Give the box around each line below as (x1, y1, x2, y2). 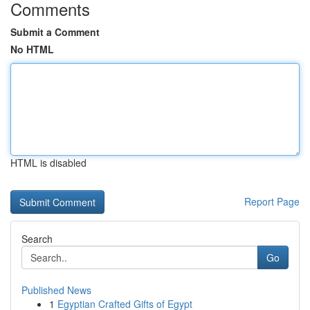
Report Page (244, 194, 300, 208)
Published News (21, 283, 91, 297)
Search (21, 232, 53, 246)
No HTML (10, 42, 54, 56)
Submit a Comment (10, 25, 100, 39)
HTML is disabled (10, 156, 86, 170)
